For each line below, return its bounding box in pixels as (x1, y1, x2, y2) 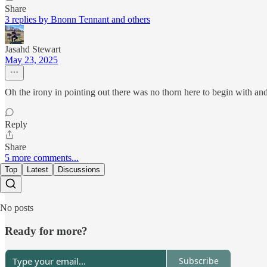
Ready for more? (5, 224, 88, 237)
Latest (27, 165, 48, 175)
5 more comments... (5, 153, 79, 163)
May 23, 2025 (5, 55, 58, 66)
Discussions (58, 165, 100, 175)
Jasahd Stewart (5, 44, 61, 55)
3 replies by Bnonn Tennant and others (5, 14, 150, 25)
